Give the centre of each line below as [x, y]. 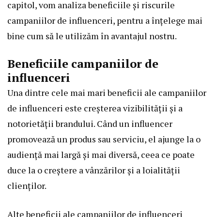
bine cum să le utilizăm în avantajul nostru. [92, 36]
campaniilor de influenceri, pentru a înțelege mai [105, 20]
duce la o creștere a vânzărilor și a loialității [94, 170]
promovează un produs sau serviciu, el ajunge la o [104, 139]
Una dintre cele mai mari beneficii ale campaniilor [107, 92]
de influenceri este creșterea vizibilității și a [95, 108]
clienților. [27, 185]
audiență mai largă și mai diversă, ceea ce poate [101, 154]
